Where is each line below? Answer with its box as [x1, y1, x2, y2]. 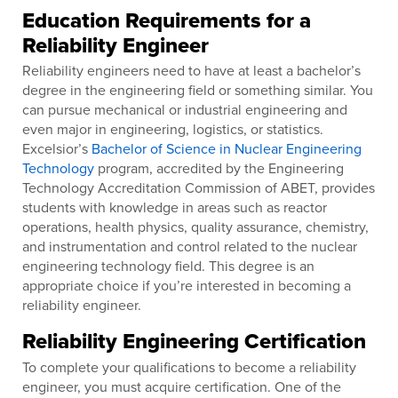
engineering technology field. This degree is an [22, 256, 314, 276]
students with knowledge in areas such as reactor [22, 197, 327, 218]
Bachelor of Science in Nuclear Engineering [92, 139, 362, 159]
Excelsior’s [22, 139, 92, 159]
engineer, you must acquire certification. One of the [22, 376, 341, 396]
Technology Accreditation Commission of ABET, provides [22, 178, 375, 198]
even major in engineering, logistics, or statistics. [22, 119, 323, 139]
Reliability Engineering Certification [22, 325, 366, 357]
